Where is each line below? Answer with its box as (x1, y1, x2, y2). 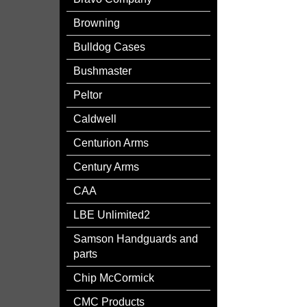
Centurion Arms (73, 137, 149, 149)
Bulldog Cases (73, 41, 145, 53)
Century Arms (73, 161, 139, 173)
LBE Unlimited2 (73, 209, 150, 221)
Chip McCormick (73, 272, 154, 284)
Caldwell (73, 113, 116, 125)
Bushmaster (73, 65, 132, 77)
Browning (73, 17, 120, 29)
